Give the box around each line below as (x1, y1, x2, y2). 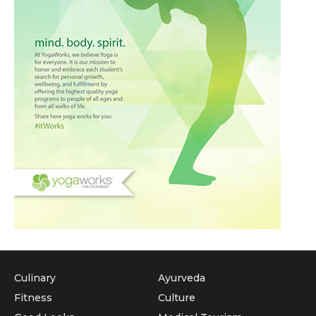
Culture (158, 291, 195, 305)
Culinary (14, 272, 56, 285)
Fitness (14, 291, 52, 305)
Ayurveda (158, 272, 205, 285)
